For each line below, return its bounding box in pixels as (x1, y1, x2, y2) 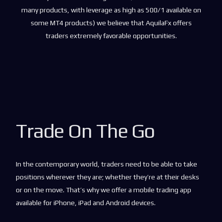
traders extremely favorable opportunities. (45, 32, 177, 40)
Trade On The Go (16, 119, 155, 142)
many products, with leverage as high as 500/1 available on (21, 6, 201, 14)
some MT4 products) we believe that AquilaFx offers (30, 19, 192, 27)
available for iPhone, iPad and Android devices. (16, 199, 156, 207)
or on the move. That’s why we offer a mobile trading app (16, 186, 192, 194)
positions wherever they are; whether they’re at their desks (16, 173, 200, 181)
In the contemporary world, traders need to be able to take (16, 160, 198, 168)
